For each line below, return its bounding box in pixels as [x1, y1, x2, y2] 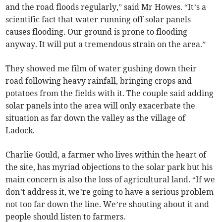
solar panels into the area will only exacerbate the [5, 100, 196, 111]
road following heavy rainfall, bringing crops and [5, 75, 192, 86]
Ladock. [5, 125, 35, 135]
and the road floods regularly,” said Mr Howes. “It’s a [5, 1, 207, 12]
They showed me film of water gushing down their [5, 63, 197, 73]
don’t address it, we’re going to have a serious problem [5, 186, 214, 197]
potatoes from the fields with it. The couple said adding [5, 88, 214, 98]
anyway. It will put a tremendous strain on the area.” [5, 39, 206, 49]
